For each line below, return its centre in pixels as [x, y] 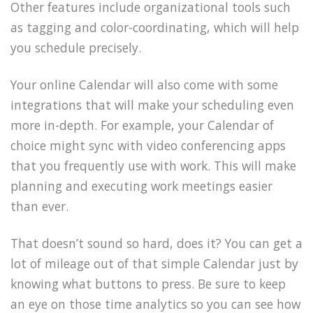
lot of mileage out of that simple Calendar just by [154, 263]
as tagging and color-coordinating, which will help [155, 27]
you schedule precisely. [76, 48]
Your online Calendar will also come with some [144, 84]
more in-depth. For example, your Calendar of [142, 125]
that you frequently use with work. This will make [153, 165]
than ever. [39, 206]
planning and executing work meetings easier [141, 185]
